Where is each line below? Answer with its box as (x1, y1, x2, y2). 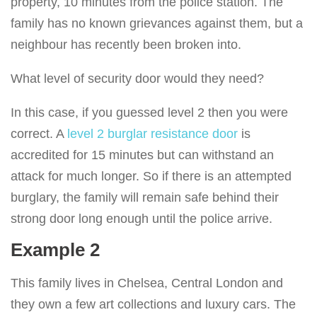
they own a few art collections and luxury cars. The (11, 297, 296, 312)
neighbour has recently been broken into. (11, 38, 241, 52)
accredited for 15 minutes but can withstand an (11, 148, 274, 163)
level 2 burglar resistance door (67, 127, 238, 142)
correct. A (11, 127, 67, 142)
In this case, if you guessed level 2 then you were (11, 105, 288, 120)
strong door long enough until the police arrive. (11, 212, 272, 226)
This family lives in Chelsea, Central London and (11, 276, 283, 291)
